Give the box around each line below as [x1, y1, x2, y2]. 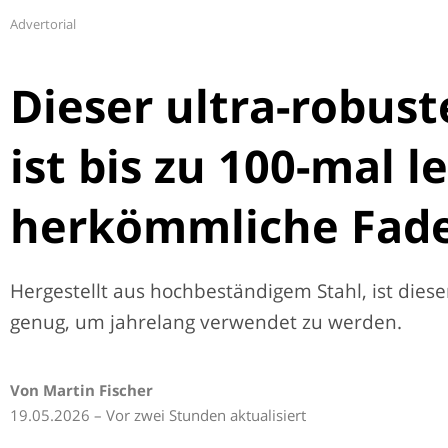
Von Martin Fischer [10, 380, 153, 400]
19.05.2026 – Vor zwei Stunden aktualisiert [10, 405, 306, 425]
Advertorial [10, 15, 76, 33]
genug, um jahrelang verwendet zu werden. [10, 309, 402, 335]
